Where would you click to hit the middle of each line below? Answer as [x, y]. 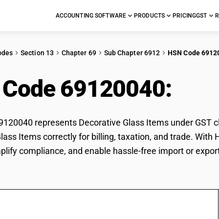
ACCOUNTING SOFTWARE [91, 16]
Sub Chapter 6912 [132, 53]
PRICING [185, 16]
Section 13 [37, 53]
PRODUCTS [150, 16]
